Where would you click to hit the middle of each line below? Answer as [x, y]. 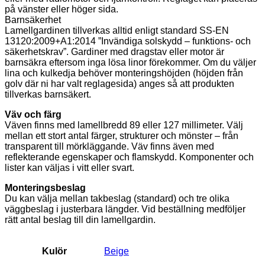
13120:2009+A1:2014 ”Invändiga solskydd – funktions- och [128, 41]
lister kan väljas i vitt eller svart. [70, 168]
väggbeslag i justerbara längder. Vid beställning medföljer [125, 209]
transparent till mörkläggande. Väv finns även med [109, 147]
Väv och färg [33, 115]
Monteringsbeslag [45, 188]
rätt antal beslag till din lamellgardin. [80, 220]
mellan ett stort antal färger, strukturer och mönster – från [122, 136]
